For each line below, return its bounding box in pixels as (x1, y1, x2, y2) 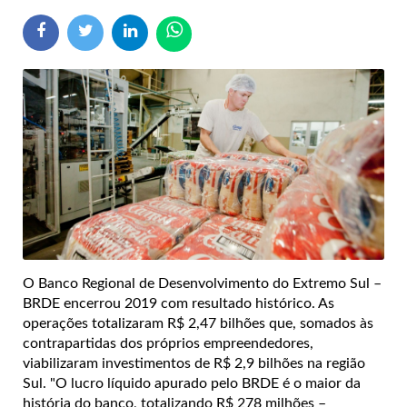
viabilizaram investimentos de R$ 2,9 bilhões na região (23, 356, 365, 372)
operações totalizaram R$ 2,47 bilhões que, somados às (23, 316, 373, 332)
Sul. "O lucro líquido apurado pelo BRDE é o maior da (23, 376, 361, 392)
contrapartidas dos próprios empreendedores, (23, 336, 313, 352)
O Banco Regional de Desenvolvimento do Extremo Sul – (23, 276, 382, 292)
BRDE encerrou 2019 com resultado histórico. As (23, 296, 334, 312)
